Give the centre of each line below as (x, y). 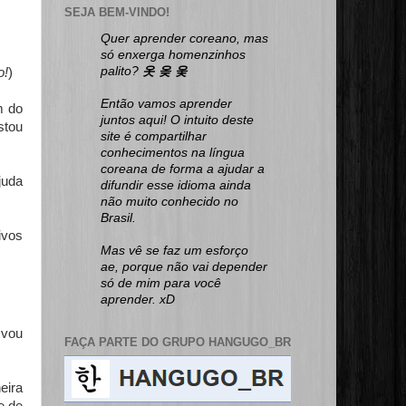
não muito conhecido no (169, 202)
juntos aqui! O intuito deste (177, 121)
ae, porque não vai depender (184, 267)
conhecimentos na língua (173, 153)
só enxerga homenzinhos (173, 55)
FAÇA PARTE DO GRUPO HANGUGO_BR (178, 343)
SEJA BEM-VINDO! (117, 12)
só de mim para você (161, 284)
